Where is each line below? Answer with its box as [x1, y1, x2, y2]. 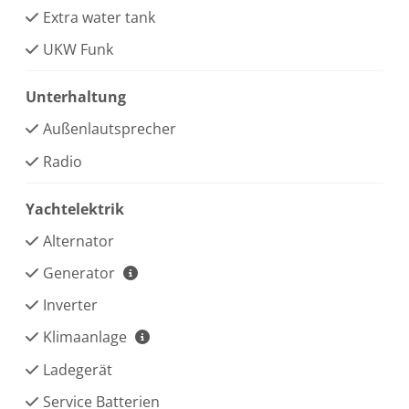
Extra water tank [43, 6, 155, 27]
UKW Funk [43, 38, 113, 59]
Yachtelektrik [26, 198, 124, 219]
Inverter [43, 295, 98, 316]
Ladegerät [43, 359, 112, 380]
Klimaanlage [43, 327, 131, 348]
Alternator [43, 230, 114, 251]
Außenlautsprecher [43, 119, 176, 140]
